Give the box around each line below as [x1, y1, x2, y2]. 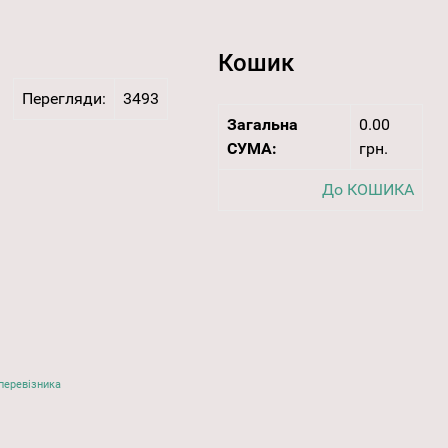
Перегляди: [21, 89, 106, 109]
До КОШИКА [321, 180, 414, 200]
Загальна [226, 115, 298, 135]
